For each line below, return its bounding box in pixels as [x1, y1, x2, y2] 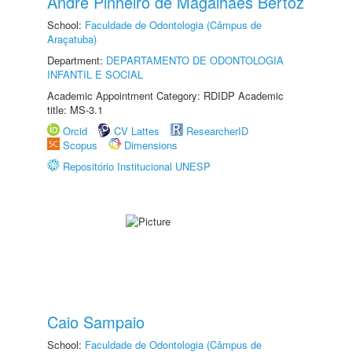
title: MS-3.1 [47, 102, 103, 117]
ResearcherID [186, 123, 248, 138]
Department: [47, 53, 106, 68]
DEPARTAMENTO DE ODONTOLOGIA [106, 53, 284, 68]
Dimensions [124, 137, 178, 152]
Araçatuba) [47, 31, 97, 46]
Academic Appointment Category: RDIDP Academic [47, 88, 284, 103]
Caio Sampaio [47, 310, 145, 333]
